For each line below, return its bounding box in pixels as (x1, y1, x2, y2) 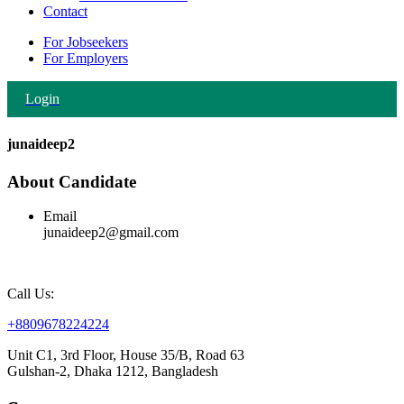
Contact (43, 4, 87, 19)
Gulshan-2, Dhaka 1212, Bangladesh (7, 363, 218, 380)
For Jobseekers (43, 34, 128, 50)
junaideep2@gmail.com (43, 225, 179, 241)
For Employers (43, 50, 128, 66)
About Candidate (7, 171, 136, 191)
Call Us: (7, 286, 54, 302)
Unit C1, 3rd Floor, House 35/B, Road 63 (7, 347, 244, 363)
